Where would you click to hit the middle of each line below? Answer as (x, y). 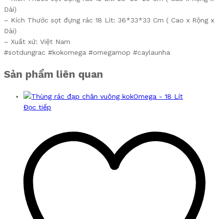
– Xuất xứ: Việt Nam (37, 42)
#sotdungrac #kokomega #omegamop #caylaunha (87, 53)
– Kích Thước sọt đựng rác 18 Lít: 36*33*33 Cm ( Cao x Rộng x (109, 20)
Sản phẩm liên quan (54, 74)
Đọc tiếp (37, 107)
